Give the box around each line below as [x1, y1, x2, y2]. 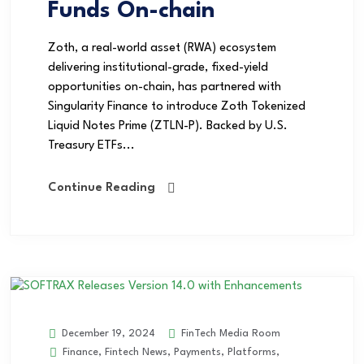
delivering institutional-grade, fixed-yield [48, 62, 268, 75]
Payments [174, 347, 221, 358]
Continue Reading [48, 182, 155, 195]
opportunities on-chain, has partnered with [48, 81, 281, 94]
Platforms [227, 347, 276, 358]
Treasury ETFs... [48, 140, 135, 153]
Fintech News [105, 347, 167, 358]
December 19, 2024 [58, 328, 155, 340]
